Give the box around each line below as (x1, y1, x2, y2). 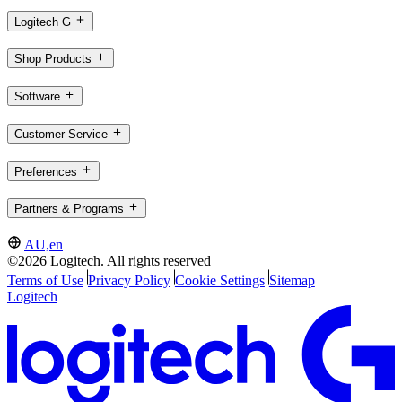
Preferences (14, 164, 77, 179)
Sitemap (268, 273, 315, 289)
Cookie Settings (174, 273, 265, 289)
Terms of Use (7, 273, 83, 289)
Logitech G (14, 14, 71, 29)
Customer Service (14, 127, 108, 141)
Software (14, 90, 60, 104)
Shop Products (14, 52, 92, 66)
